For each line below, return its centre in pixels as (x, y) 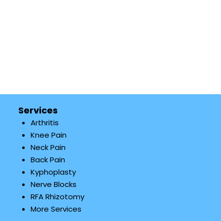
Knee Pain (48, 135)
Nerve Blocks (53, 184)
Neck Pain (48, 147)
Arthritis (44, 123)
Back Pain (48, 160)
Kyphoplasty (53, 172)
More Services (56, 209)
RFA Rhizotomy (57, 197)
